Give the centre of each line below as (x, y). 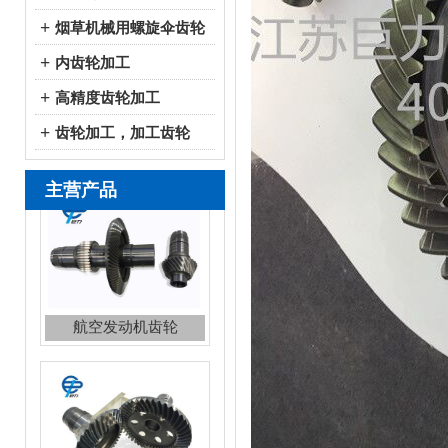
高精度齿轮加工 (107, 98)
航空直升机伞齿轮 (125, 365)
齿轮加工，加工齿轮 (122, 133)
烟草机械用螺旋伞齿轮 (130, 28)
